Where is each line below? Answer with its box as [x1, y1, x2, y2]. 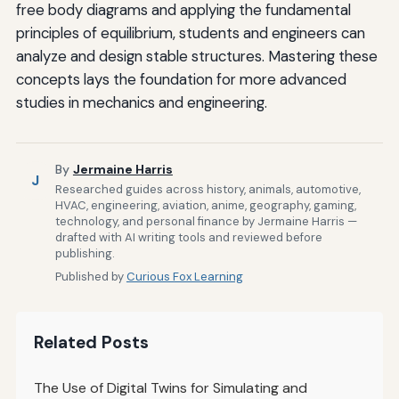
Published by [54, 269, 126, 285]
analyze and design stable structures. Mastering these [15, 45, 378, 66]
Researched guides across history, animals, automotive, [54, 182, 361, 198]
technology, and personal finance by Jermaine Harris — [54, 214, 357, 230]
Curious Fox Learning [126, 269, 243, 285]
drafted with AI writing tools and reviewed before [54, 230, 322, 246]
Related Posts [33, 331, 149, 354]
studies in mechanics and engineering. [15, 92, 267, 112]
